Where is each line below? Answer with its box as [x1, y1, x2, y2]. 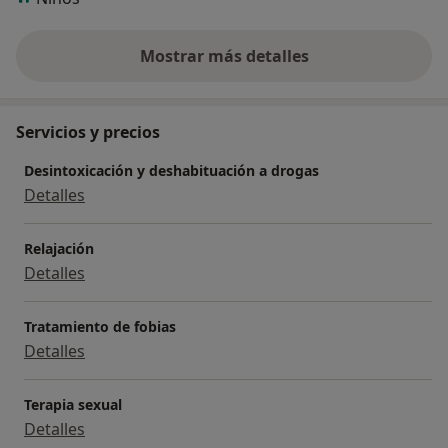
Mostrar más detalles [139, 45, 309, 68]
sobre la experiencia [222, 55, 382, 78]
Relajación [24, 239, 94, 259]
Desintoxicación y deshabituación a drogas [24, 161, 319, 181]
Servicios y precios [16, 121, 160, 144]
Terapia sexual [24, 395, 122, 415]
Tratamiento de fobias [24, 317, 176, 337]
